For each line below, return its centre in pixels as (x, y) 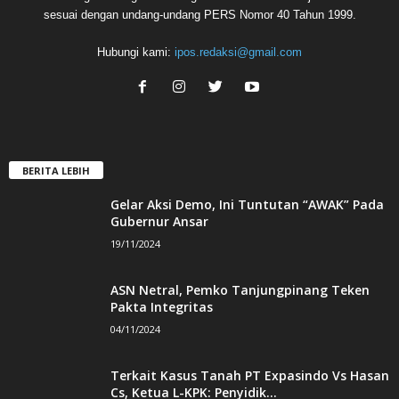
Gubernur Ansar (159, 221)
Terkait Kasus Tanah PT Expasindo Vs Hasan (250, 375)
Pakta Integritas (162, 306)
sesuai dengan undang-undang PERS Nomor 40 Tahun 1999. (199, 14)
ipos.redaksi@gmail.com (238, 52)
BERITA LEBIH (56, 170)
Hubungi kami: (136, 52)
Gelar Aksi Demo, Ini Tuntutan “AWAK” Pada (247, 204)
